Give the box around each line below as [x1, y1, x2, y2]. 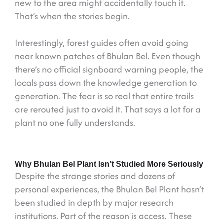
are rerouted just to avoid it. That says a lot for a [15, 103, 201, 116]
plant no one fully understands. [15, 116, 137, 130]
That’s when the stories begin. [15, 9, 130, 23]
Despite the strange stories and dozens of [15, 169, 175, 183]
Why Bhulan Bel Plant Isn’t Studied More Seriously [15, 159, 203, 169]
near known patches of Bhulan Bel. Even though [15, 49, 200, 63]
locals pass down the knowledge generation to [15, 76, 197, 90]
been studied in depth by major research [15, 196, 174, 210]
